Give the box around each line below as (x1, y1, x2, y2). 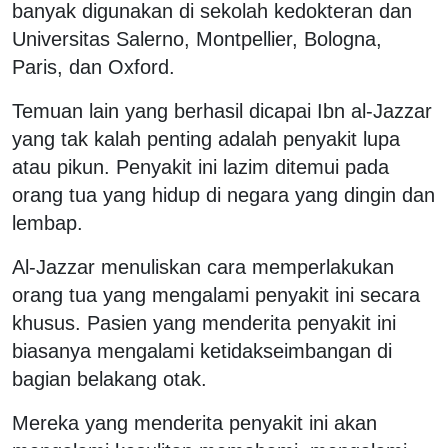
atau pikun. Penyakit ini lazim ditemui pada (12, 155, 389, 178)
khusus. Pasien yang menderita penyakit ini (12, 311, 396, 334)
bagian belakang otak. (12, 367, 207, 390)
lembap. (12, 211, 83, 234)
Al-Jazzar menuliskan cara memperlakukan (12, 255, 394, 278)
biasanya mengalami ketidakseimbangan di (12, 339, 392, 362)
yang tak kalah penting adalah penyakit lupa (12, 127, 400, 150)
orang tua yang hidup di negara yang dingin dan (12, 183, 435, 206)
